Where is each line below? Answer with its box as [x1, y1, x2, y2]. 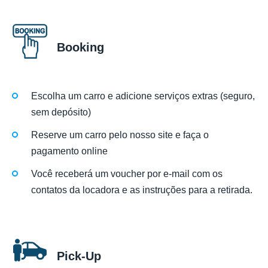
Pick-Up [57, 249, 101, 263]
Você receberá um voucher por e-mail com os [31, 169, 223, 179]
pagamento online [31, 146, 108, 157]
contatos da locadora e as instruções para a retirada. [31, 185, 252, 196]
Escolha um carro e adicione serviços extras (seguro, [31, 91, 255, 102]
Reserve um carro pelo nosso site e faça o [31, 130, 209, 141]
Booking [57, 40, 104, 54]
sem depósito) [31, 107, 91, 118]
